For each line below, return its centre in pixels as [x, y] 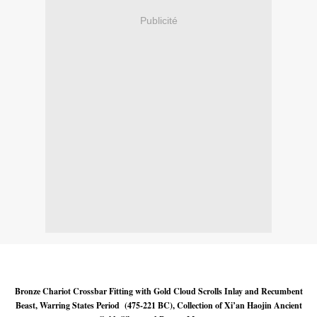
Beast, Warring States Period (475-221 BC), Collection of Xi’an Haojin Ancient [158, 306]
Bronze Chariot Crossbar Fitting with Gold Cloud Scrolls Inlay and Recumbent [158, 292]
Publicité [158, 20]
